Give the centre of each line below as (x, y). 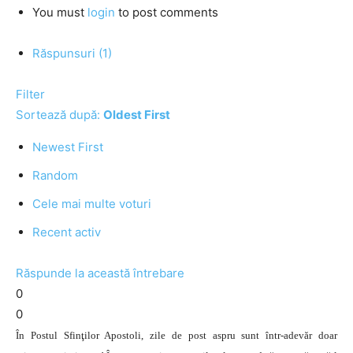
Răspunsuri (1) (72, 53)
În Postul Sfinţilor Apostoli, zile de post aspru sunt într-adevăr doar (176, 335)
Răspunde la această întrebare (100, 273)
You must (60, 12)
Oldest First (137, 115)
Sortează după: (59, 115)
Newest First (68, 147)
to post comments (167, 12)
